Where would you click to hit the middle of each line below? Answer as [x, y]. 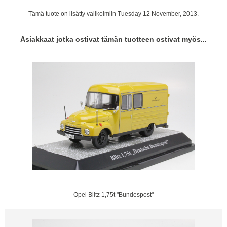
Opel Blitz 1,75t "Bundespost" [113, 194]
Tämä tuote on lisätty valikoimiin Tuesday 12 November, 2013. [113, 13]
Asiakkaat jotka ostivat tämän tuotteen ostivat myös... [113, 39]
